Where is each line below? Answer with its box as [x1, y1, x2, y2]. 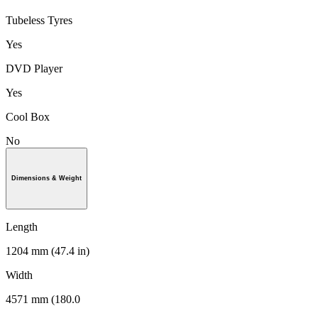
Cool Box [6, 110, 50, 123]
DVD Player [6, 62, 62, 75]
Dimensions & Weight [11, 175, 82, 182]
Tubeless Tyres [6, 13, 72, 26]
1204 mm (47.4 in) [6, 245, 89, 258]
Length [6, 221, 38, 234]
